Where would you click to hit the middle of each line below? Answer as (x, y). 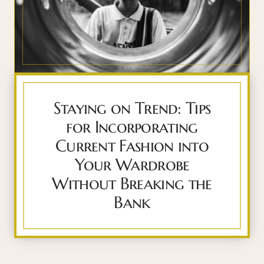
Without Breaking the (132, 184)
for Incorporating (132, 127)
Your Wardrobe (132, 165)
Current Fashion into (132, 146)
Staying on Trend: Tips (132, 108)
